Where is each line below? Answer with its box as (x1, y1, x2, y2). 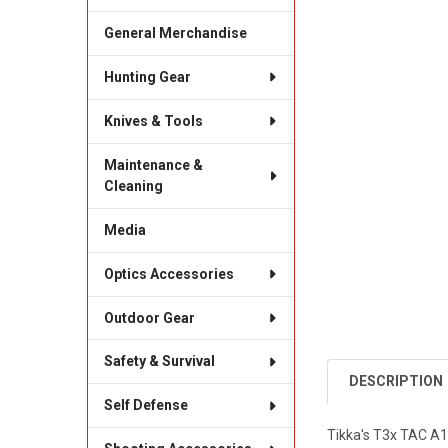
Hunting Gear (103, 68, 191, 85)
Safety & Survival (103, 353, 215, 370)
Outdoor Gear (103, 309, 195, 326)
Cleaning (103, 177, 163, 194)
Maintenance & (103, 156, 203, 173)
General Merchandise (103, 24, 247, 41)
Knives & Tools (103, 112, 203, 129)
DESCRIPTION (349, 372, 444, 389)
